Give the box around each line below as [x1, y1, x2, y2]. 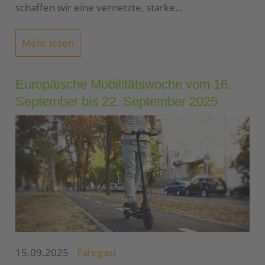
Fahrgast [77, 245, 117, 260]
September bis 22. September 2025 [15, 93, 218, 109]
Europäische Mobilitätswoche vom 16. [15, 76, 231, 92]
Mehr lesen [22, 35, 75, 50]
